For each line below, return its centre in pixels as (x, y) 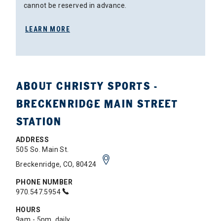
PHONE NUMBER (44, 182)
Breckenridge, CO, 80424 (57, 165)
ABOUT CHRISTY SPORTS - (87, 86)
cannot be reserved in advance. (75, 6)
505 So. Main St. (42, 150)
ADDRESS (32, 140)
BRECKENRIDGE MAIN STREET (97, 104)
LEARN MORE (48, 29)
